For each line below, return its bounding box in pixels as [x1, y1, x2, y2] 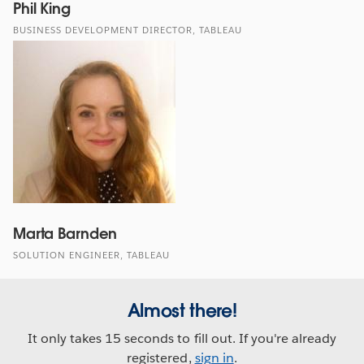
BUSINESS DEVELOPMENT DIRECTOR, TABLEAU [13, 24, 242, 37]
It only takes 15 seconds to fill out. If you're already [27, 329, 337, 347]
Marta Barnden [13, 223, 118, 243]
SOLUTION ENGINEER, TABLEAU [13, 249, 170, 262]
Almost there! [127, 298, 237, 322]
